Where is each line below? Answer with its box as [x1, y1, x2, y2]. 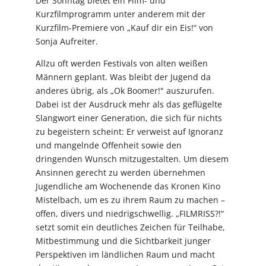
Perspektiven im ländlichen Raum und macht [36, 249, 215, 261]
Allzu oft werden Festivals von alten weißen [36, 58, 208, 69]
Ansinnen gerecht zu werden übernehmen [36, 167, 205, 179]
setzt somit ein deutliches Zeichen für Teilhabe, [36, 221, 225, 233]
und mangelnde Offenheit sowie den [36, 140, 182, 151]
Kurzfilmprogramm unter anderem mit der [36, 8, 205, 20]
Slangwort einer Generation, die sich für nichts [36, 112, 222, 124]
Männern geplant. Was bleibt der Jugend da [36, 71, 211, 83]
